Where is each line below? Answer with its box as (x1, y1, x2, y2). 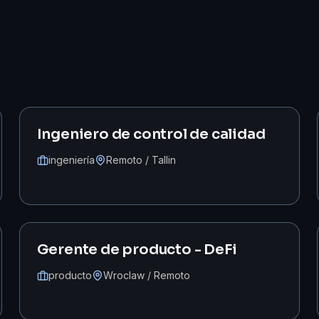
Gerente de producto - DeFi (36, 241, 237, 258)
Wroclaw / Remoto (103, 269, 190, 281)
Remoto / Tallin (105, 154, 176, 166)
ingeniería (48, 154, 95, 166)
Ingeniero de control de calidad (36, 125, 266, 143)
